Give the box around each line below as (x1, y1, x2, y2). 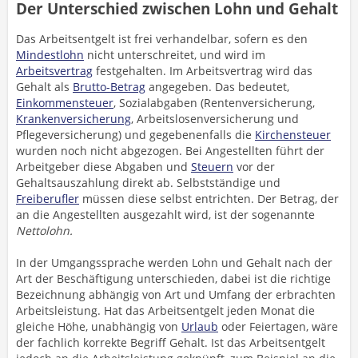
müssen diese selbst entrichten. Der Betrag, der (79, 191, 339, 206)
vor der (233, 159, 275, 174)
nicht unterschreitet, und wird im (84, 47, 265, 62)
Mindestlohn (16, 47, 84, 62)
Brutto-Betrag (73, 79, 145, 94)
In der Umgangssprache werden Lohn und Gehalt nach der (16, 255, 332, 270)
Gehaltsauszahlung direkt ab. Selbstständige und (16, 175, 280, 190)
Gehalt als (16, 79, 73, 94)
